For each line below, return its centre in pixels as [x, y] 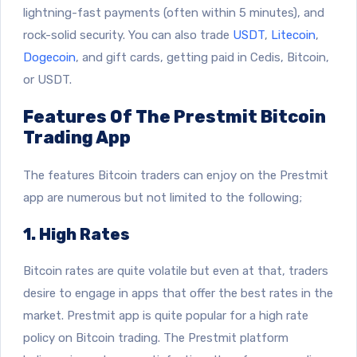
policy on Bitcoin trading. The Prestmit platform [156, 337]
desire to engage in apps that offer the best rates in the [178, 293]
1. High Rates [76, 234]
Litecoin [293, 35]
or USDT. [47, 79]
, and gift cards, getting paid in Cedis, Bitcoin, [202, 57]
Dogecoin [49, 57]
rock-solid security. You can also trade [128, 35]
